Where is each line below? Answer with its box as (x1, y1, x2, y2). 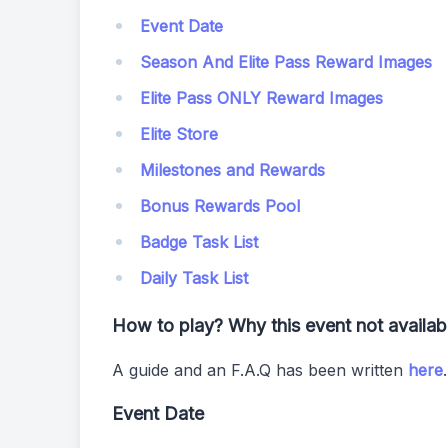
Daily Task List (140, 268, 248, 288)
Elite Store (140, 124, 218, 144)
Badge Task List (140, 232, 258, 252)
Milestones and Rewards (140, 160, 325, 180)
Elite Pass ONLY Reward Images (140, 88, 383, 108)
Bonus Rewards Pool (140, 196, 300, 216)
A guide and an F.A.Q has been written (112, 360, 408, 380)
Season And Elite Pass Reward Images (140, 52, 432, 72)
